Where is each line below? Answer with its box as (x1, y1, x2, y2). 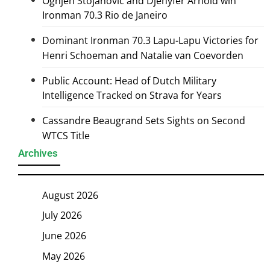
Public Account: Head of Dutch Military (42, 74, 216, 87)
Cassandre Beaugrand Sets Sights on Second (42, 114, 245, 128)
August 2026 (42, 188, 98, 202)
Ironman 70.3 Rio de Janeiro (42, 8, 168, 22)
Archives (18, 146, 58, 159)
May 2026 (42, 249, 85, 263)
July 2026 (42, 209, 82, 222)
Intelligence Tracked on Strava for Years (42, 89, 222, 102)
